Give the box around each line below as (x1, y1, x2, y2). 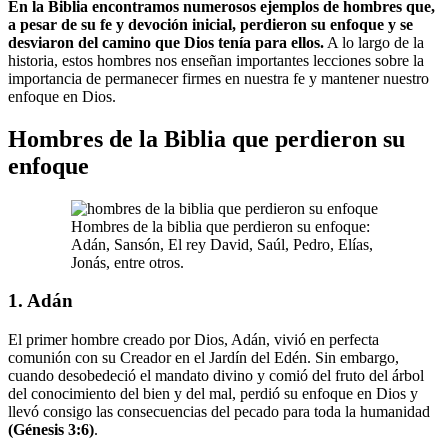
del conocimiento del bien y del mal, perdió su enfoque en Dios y (8, 385, 418, 403)
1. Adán (8, 290, 73, 312)
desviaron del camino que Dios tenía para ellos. (8, 33, 324, 51)
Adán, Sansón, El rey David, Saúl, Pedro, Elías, (70, 235, 373, 253)
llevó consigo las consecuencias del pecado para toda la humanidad (8, 403, 430, 421)
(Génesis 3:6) (8, 421, 94, 439)
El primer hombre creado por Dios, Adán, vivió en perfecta (8, 331, 379, 349)
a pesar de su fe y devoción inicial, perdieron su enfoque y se (8, 15, 413, 33)
